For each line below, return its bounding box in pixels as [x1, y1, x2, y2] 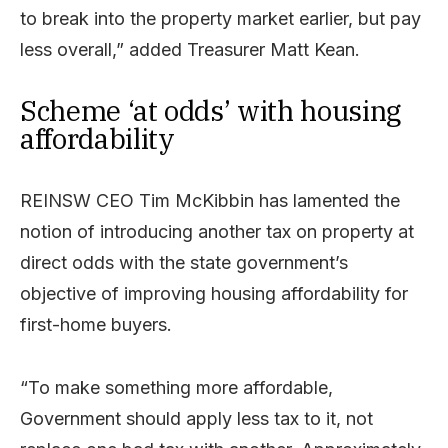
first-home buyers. [20, 313, 172, 335]
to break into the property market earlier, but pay [20, 7, 421, 29]
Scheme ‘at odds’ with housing [20, 91, 401, 129]
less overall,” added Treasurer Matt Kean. [20, 38, 360, 60]
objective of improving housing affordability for [20, 282, 408, 304]
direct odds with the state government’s [20, 251, 348, 273]
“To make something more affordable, [20, 376, 333, 398]
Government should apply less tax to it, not [20, 407, 373, 429]
